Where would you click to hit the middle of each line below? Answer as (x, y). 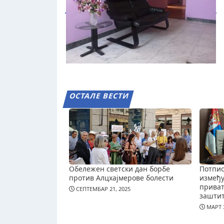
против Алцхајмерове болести (121, 177)
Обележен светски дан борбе (119, 168)
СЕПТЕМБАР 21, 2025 (102, 189)
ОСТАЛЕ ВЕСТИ (99, 96)
